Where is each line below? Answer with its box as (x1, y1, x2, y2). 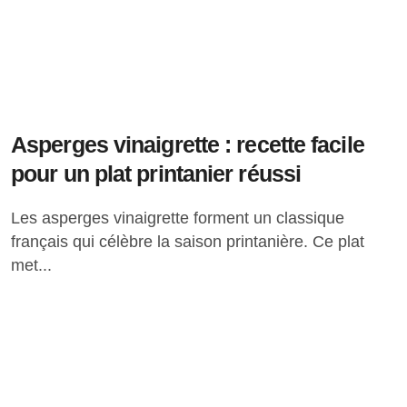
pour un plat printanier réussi (11, 161, 301, 186)
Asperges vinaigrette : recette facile (11, 132, 364, 157)
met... (11, 256, 52, 274)
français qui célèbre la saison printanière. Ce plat (11, 233, 364, 251)
